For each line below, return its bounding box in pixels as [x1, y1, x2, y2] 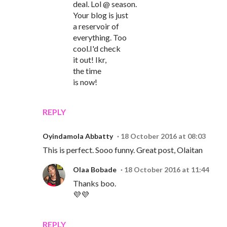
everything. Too [73, 32, 127, 43]
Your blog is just [73, 10, 128, 20]
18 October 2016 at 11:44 [124, 165, 209, 174]
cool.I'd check [73, 44, 121, 54]
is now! [73, 77, 97, 87]
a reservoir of [73, 21, 119, 31]
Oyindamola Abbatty [43, 132, 113, 141]
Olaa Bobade [73, 165, 117, 174]
